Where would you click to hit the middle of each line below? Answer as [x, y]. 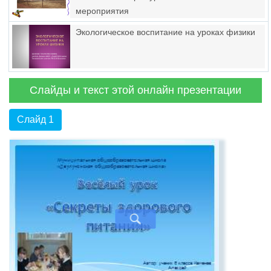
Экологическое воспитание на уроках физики [165, 32]
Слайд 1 [35, 119]
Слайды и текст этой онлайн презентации [135, 90]
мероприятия [102, 11]
